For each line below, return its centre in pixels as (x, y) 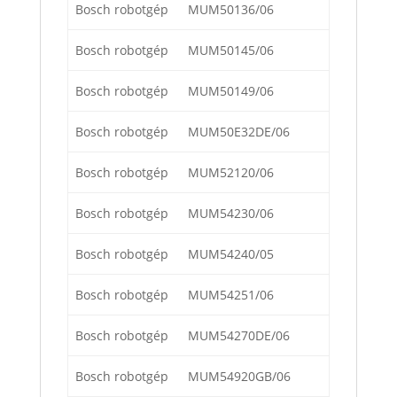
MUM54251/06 (231, 295)
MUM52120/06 (231, 173)
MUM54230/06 (231, 214)
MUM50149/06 (231, 91)
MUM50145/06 (231, 51)
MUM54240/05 (231, 254)
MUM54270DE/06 (239, 336)
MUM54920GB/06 (239, 377)
